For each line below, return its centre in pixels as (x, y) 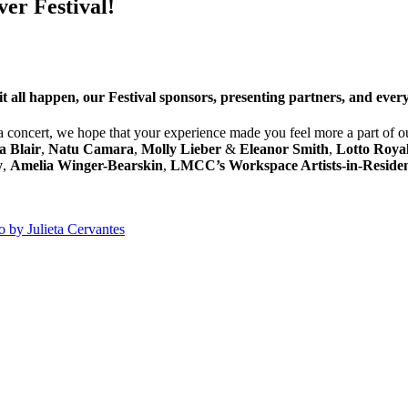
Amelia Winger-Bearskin (87, 166)
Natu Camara (91, 149)
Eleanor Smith (284, 149)
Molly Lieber (181, 149)
